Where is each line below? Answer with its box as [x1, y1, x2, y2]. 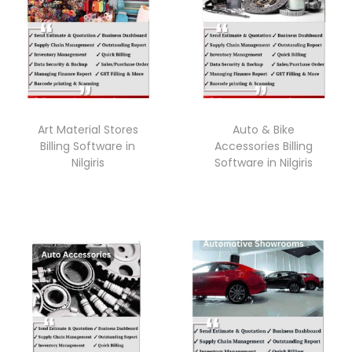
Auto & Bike [233, 121, 295, 137]
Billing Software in [40, 137, 136, 154]
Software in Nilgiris [214, 154, 313, 170]
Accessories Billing [214, 137, 313, 154]
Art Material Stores [37, 121, 138, 137]
